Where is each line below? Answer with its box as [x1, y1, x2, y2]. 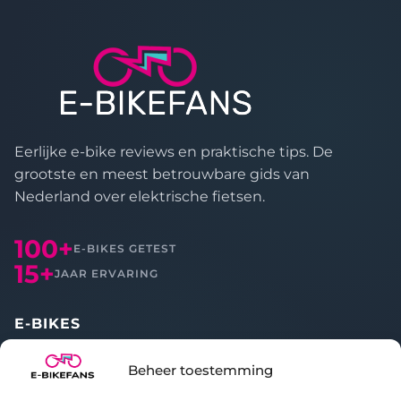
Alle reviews [14, 354, 89, 371]
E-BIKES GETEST [73, 242, 176, 256]
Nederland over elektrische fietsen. [14, 187, 265, 205]
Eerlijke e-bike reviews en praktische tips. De [14, 142, 333, 160]
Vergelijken [14, 372, 84, 389]
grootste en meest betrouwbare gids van [14, 165, 310, 183]
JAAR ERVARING [55, 267, 158, 281]
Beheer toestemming [128, 361, 273, 379]
